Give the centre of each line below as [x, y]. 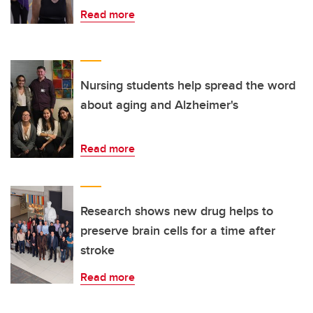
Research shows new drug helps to [177, 211]
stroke [97, 250]
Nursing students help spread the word [188, 86]
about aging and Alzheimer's [159, 105]
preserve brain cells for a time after [178, 231]
